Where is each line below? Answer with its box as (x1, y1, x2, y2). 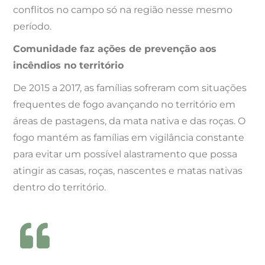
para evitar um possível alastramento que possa (13, 148, 238, 160)
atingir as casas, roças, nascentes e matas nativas (13, 165, 243, 177)
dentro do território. (13, 182, 106, 193)
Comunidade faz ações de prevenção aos (13, 43, 217, 55)
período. (13, 21, 52, 33)
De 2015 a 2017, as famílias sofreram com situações (13, 82, 247, 94)
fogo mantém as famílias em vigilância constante (13, 132, 245, 144)
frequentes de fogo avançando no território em (13, 99, 236, 111)
